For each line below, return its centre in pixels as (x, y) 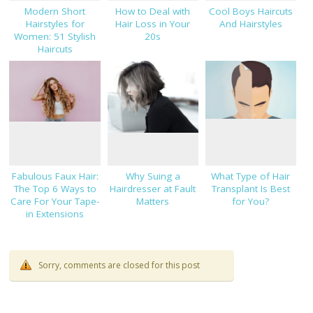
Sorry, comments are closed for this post (119, 265)
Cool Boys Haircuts (250, 11)
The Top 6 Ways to (55, 188)
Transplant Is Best (250, 188)
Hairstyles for (55, 23)
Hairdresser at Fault (153, 188)
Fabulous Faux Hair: (55, 176)
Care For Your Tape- (55, 201)
